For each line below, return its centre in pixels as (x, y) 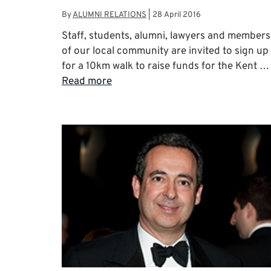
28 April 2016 (177, 15)
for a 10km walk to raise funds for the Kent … (165, 66)
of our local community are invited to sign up (165, 51)
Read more (87, 81)
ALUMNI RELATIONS (109, 15)
